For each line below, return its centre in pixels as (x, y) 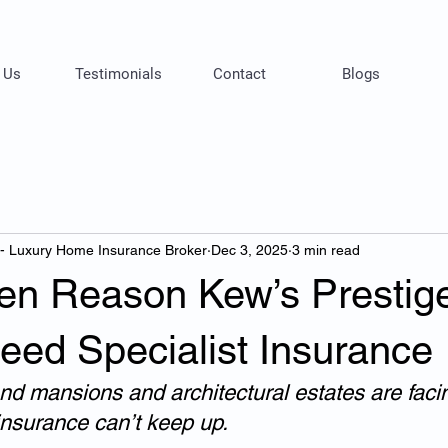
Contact (239, 74)
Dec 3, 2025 (249, 249)
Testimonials (118, 74)
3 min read (326, 249)
